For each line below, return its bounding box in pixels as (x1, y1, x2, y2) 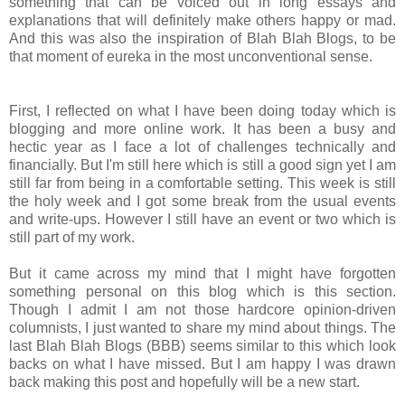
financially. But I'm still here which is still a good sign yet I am (9, 157, 396, 174)
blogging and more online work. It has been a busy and (9, 121, 396, 137)
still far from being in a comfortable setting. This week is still (9, 175, 396, 192)
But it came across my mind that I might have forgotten (9, 266, 396, 282)
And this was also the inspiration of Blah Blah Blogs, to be (9, 31, 396, 47)
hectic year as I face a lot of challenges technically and (9, 139, 396, 155)
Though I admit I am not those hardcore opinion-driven (9, 302, 396, 318)
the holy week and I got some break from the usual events (9, 193, 396, 210)
